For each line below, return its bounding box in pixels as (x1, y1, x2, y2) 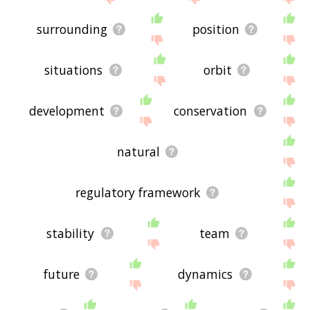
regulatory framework (75, 183, 201, 201)
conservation (174, 102, 248, 119)
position (192, 20, 240, 37)
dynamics (178, 265, 233, 282)
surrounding (37, 20, 108, 37)
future (43, 265, 80, 282)
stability (46, 224, 95, 241)
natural (116, 143, 160, 160)
